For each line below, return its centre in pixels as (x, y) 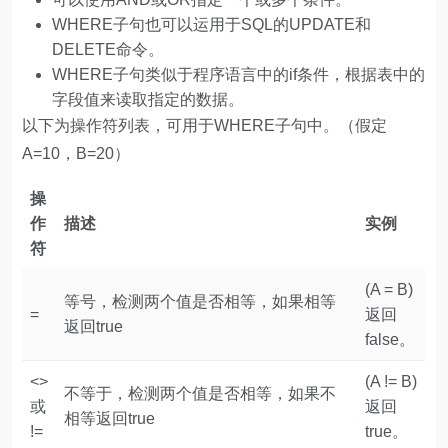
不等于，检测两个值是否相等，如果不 (200, 393)
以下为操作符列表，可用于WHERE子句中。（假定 (205, 125)
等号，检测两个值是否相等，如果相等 (200, 301)
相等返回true (110, 418)
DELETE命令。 (108, 49)
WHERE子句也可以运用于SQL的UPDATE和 (212, 24)
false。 (390, 339)
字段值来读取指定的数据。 (148, 99)
